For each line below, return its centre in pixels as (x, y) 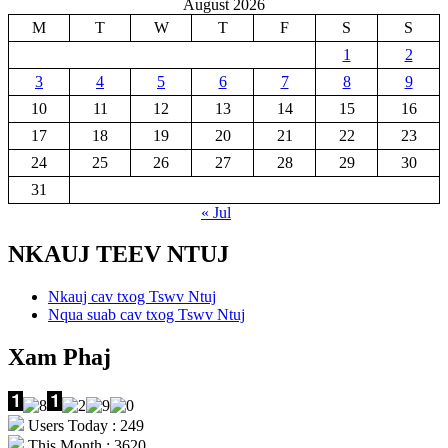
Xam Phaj (59, 357)
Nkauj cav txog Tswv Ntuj (132, 297)
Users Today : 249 (84, 426)
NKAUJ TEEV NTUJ (118, 254)
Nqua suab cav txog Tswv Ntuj (146, 315)
